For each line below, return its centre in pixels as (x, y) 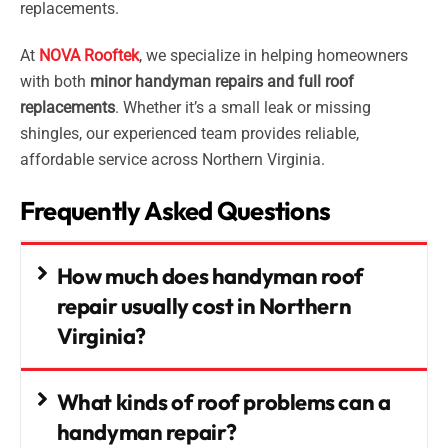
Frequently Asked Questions (175, 210)
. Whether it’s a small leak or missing (243, 108)
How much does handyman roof (210, 275)
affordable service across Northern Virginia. (172, 160)
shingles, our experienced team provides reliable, (189, 134)
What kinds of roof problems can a (223, 401)
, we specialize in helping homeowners (273, 56)
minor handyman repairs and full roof (222, 82)
